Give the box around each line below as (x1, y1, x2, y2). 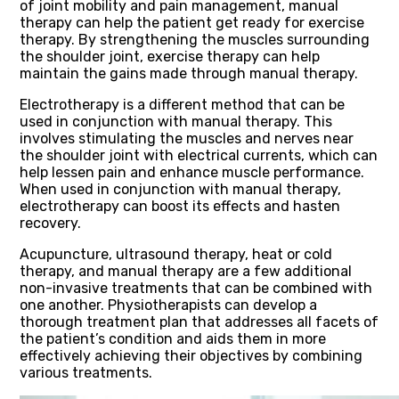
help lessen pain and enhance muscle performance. (20, 163, 364, 181)
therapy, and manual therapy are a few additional (20, 262, 352, 280)
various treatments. (20, 363, 152, 381)
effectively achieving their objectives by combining (20, 346, 362, 364)
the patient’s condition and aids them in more (20, 330, 326, 347)
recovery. (20, 214, 81, 232)
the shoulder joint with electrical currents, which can (20, 146, 378, 164)
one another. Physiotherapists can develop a (20, 296, 317, 313)
